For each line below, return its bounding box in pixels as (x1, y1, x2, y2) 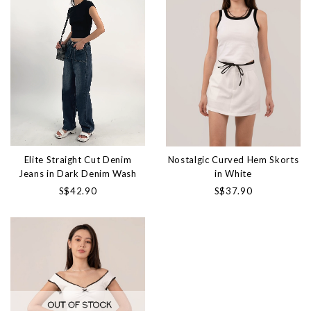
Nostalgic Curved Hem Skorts (167, 153, 299, 165)
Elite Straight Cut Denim (24, 153, 132, 165)
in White (215, 167, 252, 179)
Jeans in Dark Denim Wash (19, 167, 137, 179)
